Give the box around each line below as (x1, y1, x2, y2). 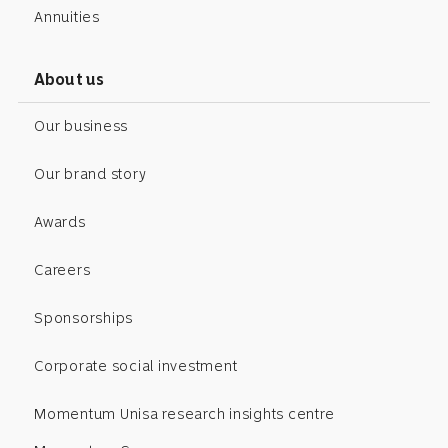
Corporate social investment (34, 357, 238, 376)
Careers (34, 261, 91, 280)
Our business (34, 117, 128, 136)
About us (34, 69, 105, 89)
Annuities (34, 8, 100, 27)
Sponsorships (34, 309, 133, 328)
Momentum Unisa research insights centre (34, 405, 335, 424)
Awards (34, 213, 86, 232)
